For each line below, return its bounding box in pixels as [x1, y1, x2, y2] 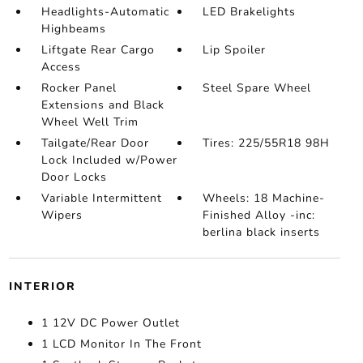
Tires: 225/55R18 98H [203, 135, 331, 151]
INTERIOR [8, 279, 76, 294]
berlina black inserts [203, 224, 321, 240]
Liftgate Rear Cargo [41, 42, 155, 58]
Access [41, 59, 81, 75]
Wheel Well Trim [41, 114, 139, 130]
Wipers [41, 207, 83, 223]
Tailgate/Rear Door [41, 135, 149, 151]
